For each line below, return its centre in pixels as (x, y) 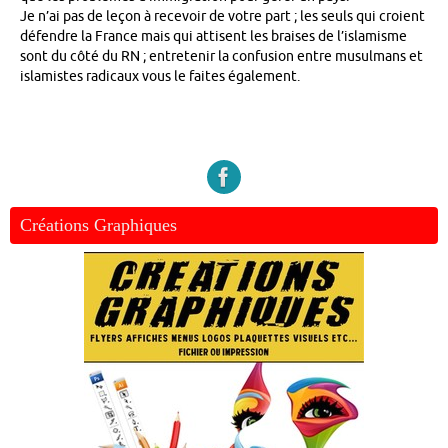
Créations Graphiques (98, 225)
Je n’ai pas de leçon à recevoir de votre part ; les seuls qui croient (222, 16)
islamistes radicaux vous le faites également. (160, 76)
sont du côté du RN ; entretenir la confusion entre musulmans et (221, 56)
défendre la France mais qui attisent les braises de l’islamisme (213, 36)
